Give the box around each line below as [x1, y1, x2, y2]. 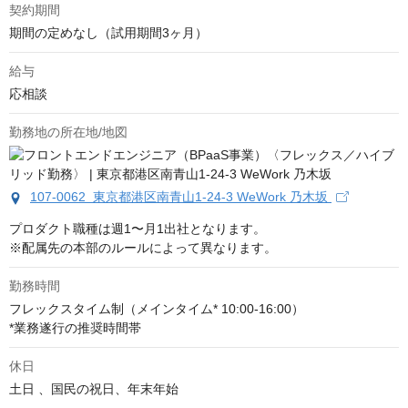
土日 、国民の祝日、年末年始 [9, 382, 178, 397]
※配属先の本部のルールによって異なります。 [9, 240, 277, 256]
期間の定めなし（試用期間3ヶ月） [9, 25, 208, 41]
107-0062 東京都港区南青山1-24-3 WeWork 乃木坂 [30, 189, 331, 205]
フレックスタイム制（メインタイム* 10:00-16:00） [9, 301, 304, 317]
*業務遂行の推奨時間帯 [9, 321, 141, 336]
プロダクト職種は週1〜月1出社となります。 [9, 221, 266, 237]
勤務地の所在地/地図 [9, 125, 127, 140]
